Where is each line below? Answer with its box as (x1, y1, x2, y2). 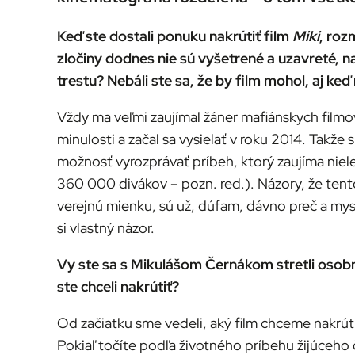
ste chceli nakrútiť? (57, 277, 179, 296)
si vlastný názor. (57, 218, 155, 237)
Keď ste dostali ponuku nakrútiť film (57, 26, 292, 45)
